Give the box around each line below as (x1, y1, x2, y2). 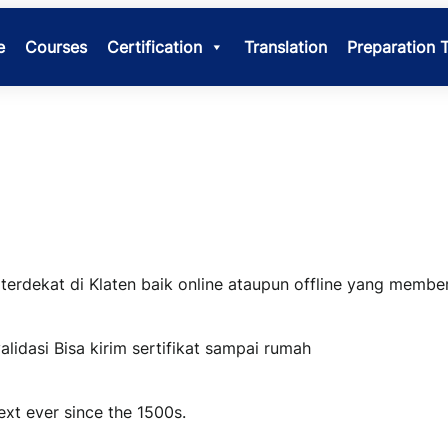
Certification (106, 37, 202, 58)
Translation (243, 37, 327, 58)
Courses (24, 37, 87, 58)
